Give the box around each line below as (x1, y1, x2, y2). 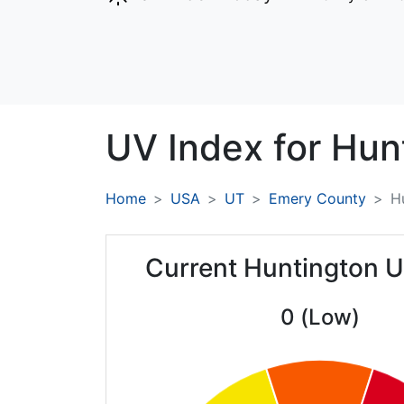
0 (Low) (280, 304, 360, 331)
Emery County (269, 189, 366, 208)
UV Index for (106, 125, 331, 170)
